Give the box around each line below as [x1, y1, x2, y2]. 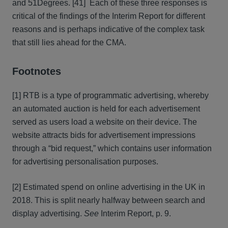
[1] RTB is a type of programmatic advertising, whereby [12, 91, 209, 100]
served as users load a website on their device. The [12, 118, 197, 126]
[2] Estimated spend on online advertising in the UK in [12, 183, 205, 191]
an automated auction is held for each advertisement [12, 104, 200, 113]
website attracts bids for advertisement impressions [12, 131, 195, 139]
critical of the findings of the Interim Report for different [12, 12, 205, 20]
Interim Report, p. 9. [99, 209, 171, 218]
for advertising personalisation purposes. [12, 157, 158, 166]
